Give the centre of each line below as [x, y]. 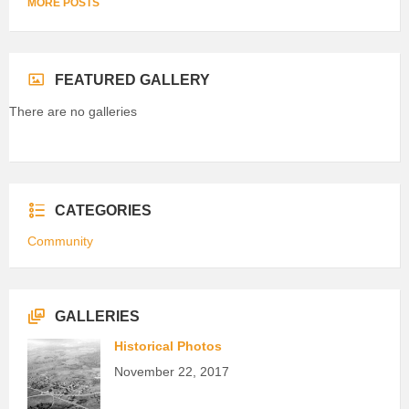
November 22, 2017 [172, 371]
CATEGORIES [103, 210]
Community [60, 241]
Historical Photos [168, 346]
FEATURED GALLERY [132, 79]
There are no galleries [73, 111]
